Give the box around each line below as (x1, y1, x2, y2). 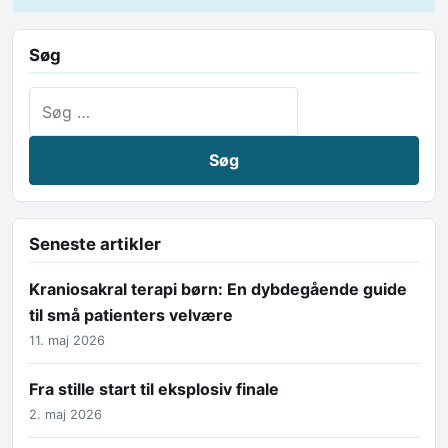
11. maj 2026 (29, 333, 105, 349)
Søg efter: (28, 89, 103, 110)
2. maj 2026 (29, 407, 102, 423)
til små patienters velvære (29, 304, 233, 325)
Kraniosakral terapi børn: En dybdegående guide (29, 278, 407, 299)
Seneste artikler (29, 233, 161, 254)
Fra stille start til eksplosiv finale (29, 379, 279, 400)
